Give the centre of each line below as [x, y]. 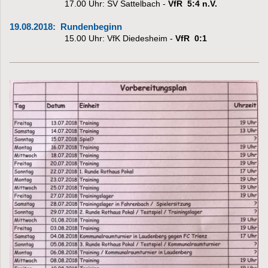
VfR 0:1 [191, 38]
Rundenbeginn [91, 27]
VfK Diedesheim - [141, 38]
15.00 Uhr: [85, 38]
